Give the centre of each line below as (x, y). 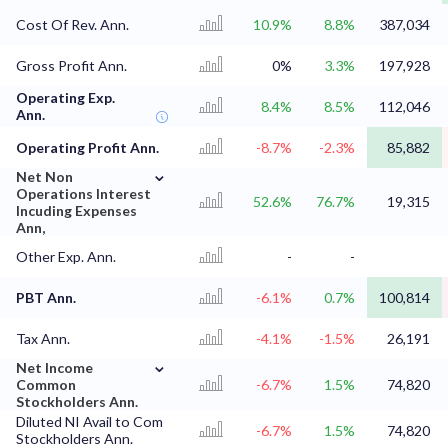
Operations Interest (83, 194)
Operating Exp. (65, 98)
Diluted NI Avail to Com (89, 422)
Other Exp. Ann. (66, 257)
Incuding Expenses (76, 211)
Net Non (44, 177)
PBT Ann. (46, 298)
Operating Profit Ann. (87, 148)
